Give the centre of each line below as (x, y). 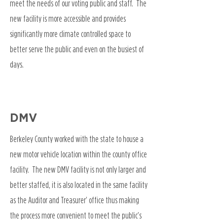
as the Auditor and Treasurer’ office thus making (74, 200)
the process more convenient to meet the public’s (76, 215)
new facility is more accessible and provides (68, 18)
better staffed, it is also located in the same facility (79, 185)
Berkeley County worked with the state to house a (77, 139)
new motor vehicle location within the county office (78, 154)
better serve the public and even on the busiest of (77, 49)
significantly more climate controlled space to (70, 34)
